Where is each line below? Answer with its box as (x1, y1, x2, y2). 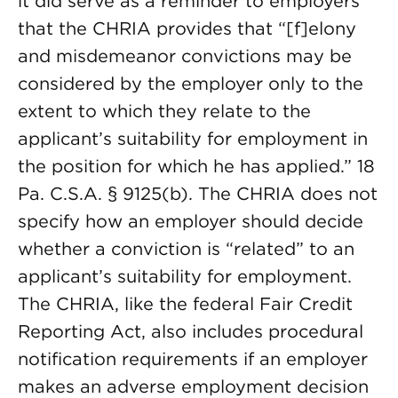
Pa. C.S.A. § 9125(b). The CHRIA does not (18, 183, 378, 204)
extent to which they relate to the (18, 100, 311, 122)
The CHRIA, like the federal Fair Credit (18, 293, 353, 314)
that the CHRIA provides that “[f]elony (18, 18, 356, 39)
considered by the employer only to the (18, 73, 363, 94)
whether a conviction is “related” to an (18, 238, 354, 259)
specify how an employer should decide (18, 211, 363, 232)
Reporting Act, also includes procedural (18, 321, 363, 342)
